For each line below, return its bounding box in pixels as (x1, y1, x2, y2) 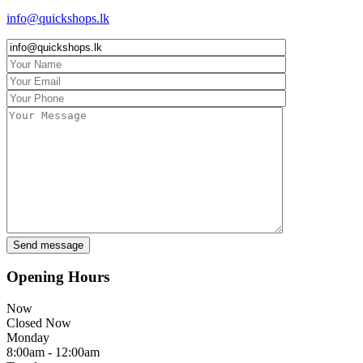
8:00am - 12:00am (6, 345, 100, 360)
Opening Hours (6, 268, 109, 286)
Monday (6, 331, 49, 345)
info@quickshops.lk (6, 11, 109, 25)
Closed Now (6, 316, 71, 331)
